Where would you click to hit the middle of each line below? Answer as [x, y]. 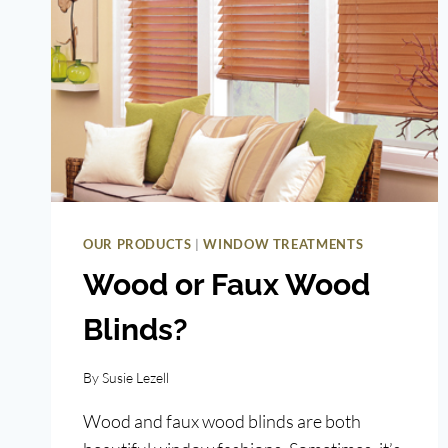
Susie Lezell [136, 377]
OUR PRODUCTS [137, 245]
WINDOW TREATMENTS [283, 245]
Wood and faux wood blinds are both [222, 420]
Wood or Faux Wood [226, 284]
